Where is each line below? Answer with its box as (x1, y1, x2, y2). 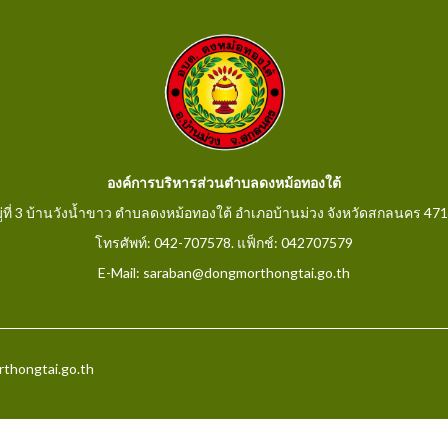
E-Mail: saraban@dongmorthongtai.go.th (98, 263, 350, 281)
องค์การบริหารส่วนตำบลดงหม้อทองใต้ (107, 173, 341, 191)
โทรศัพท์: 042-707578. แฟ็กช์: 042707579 (95, 233, 353, 251)
